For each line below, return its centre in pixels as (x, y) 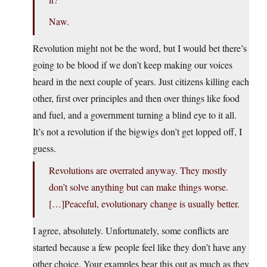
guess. (44, 148)
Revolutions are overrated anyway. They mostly (138, 170)
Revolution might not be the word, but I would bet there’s (140, 48)
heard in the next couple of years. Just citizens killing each (141, 82)
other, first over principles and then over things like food (136, 98)
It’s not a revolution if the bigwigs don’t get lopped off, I (137, 132)
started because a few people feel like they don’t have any (139, 247)
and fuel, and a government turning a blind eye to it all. (135, 115)
